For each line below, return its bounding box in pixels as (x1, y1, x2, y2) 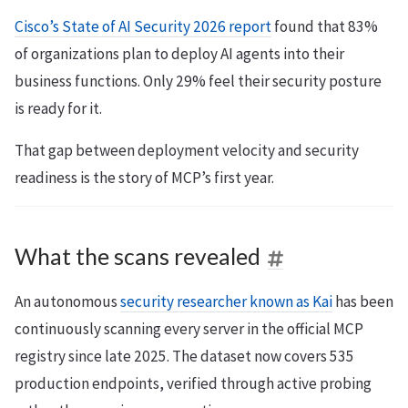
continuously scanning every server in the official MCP (15, 319, 363, 340)
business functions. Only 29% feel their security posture (15, 71, 382, 92)
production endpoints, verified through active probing (15, 373, 372, 394)
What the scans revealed (15, 243, 260, 270)
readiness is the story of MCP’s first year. (15, 168, 274, 189)
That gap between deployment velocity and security (15, 140, 359, 161)
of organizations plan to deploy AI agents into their (15, 44, 344, 65)
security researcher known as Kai (120, 291, 332, 312)
